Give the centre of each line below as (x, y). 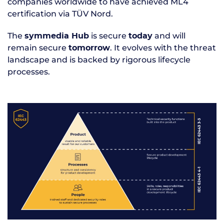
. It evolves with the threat (163, 48)
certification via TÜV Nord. (60, 14)
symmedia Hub (57, 36)
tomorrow (89, 48)
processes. (29, 72)
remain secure (38, 48)
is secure (109, 36)
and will (169, 36)
